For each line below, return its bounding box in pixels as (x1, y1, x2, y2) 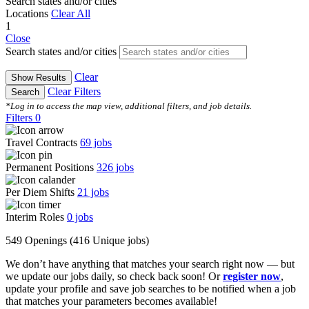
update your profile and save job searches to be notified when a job (6, 283, 296, 295)
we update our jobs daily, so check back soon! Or (6, 270, 223, 283)
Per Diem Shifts (6, 186, 77, 199)
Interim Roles (6, 211, 67, 223)
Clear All (51, 8, 90, 20)
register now (223, 270, 281, 283)
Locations (6, 8, 48, 20)
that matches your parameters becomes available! (6, 295, 217, 308)
